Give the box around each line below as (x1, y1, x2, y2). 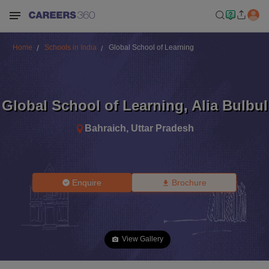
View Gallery (122, 235, 163, 243)
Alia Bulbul (191, 97, 268, 113)
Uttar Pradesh (131, 122, 194, 133)
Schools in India (44, 43, 97, 52)
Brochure (171, 178, 207, 187)
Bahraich (85, 122, 126, 133)
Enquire (72, 178, 102, 187)
